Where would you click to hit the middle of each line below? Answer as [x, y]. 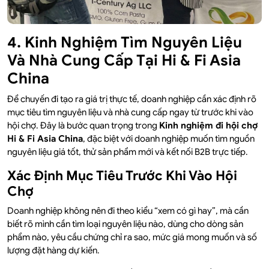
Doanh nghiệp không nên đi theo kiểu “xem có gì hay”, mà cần [128, 211]
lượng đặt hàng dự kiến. [53, 251]
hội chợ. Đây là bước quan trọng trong [83, 126]
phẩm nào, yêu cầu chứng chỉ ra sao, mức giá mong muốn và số [132, 237]
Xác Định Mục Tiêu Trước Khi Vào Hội [122, 176]
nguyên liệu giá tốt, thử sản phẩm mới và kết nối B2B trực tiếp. [128, 152]
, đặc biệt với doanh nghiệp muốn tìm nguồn [169, 139]
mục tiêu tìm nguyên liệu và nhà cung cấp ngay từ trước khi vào [130, 113]
